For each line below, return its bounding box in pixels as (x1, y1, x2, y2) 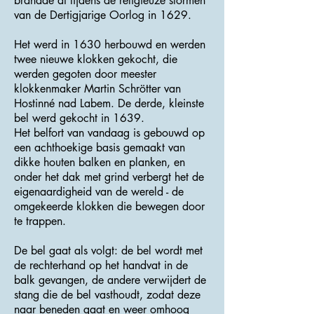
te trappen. (14, 214, 66, 228)
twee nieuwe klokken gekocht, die (14, 52, 177, 67)
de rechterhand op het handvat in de (14, 258, 188, 273)
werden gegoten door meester (14, 67, 156, 81)
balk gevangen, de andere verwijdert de (14, 273, 206, 287)
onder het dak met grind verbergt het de (14, 170, 204, 184)
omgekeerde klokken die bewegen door (14, 199, 205, 214)
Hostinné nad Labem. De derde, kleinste (14, 96, 204, 111)
